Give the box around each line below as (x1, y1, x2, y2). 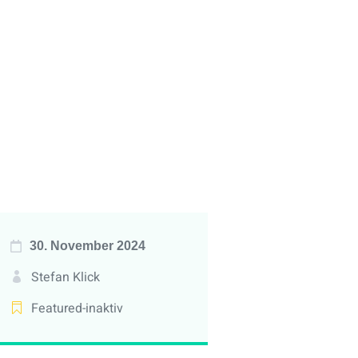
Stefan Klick (30, 267, 100, 287)
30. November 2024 (29, 238, 145, 253)
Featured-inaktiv (30, 298, 123, 318)
